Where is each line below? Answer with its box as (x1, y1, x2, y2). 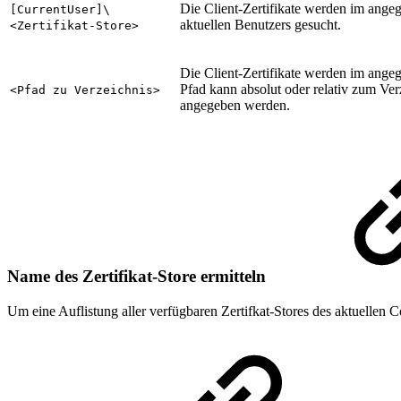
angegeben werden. (180, 98, 290, 114)
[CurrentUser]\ (10, 3, 110, 17)
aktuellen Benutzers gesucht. (180, 17, 341, 33)
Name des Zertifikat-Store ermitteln (7, 267, 270, 286)
